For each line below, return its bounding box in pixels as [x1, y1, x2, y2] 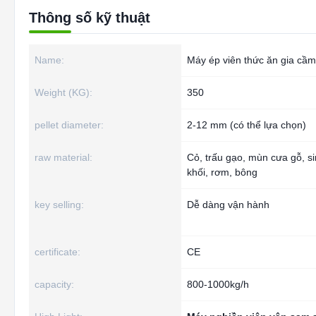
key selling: [35, 199, 84, 210]
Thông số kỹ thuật [29, 10, 150, 25]
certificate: [35, 246, 80, 257]
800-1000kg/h [187, 279, 249, 290]
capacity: [35, 279, 74, 290]
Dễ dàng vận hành [187, 199, 269, 210]
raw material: [35, 152, 92, 163]
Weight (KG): [35, 87, 92, 98]
